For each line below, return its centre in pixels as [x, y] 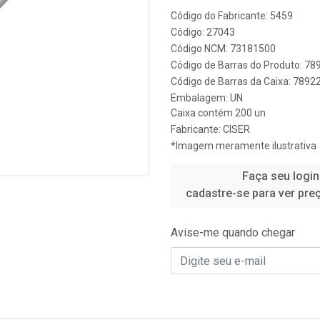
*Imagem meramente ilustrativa [244, 146]
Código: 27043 [203, 32]
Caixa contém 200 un [218, 113]
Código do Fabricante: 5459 [232, 16]
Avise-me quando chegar [233, 232]
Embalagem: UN [207, 98]
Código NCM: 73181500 [223, 49]
